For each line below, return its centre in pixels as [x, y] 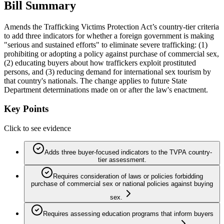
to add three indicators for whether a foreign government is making [109, 35]
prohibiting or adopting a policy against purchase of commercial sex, [111, 53]
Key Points [26, 109]
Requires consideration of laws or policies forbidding [128, 176]
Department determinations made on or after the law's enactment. [106, 89]
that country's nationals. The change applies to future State [95, 80]
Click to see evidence [37, 128]
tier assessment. [122, 160]
